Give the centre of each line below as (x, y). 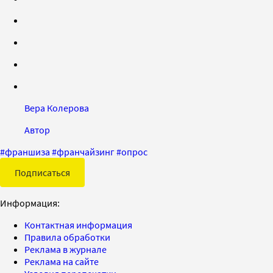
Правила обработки (67, 237)
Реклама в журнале (66, 249)
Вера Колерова (57, 108)
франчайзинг (86, 151)
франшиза (27, 151)
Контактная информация (78, 225)
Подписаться (42, 172)
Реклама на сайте (62, 261)
